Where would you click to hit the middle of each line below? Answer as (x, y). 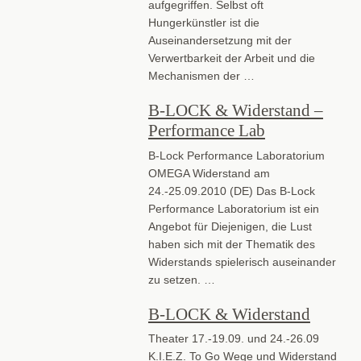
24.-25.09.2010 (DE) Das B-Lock (231, 191)
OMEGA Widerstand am (209, 173)
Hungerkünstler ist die (203, 23)
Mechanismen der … (201, 76)
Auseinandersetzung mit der (220, 41)
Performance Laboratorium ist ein (233, 208)
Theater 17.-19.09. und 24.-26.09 (233, 338)
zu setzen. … (181, 279)
